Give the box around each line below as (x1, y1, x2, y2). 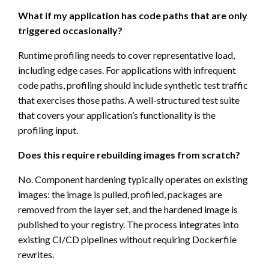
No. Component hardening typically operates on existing (18, 173, 248, 185)
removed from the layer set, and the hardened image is (18, 203, 238, 215)
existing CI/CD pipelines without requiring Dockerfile (18, 233, 237, 245)
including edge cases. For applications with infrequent (18, 64, 236, 76)
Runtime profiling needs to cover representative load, (18, 49, 235, 61)
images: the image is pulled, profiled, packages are (18, 188, 222, 200)
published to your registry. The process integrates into (18, 218, 239, 230)
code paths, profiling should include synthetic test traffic (18, 79, 248, 91)
